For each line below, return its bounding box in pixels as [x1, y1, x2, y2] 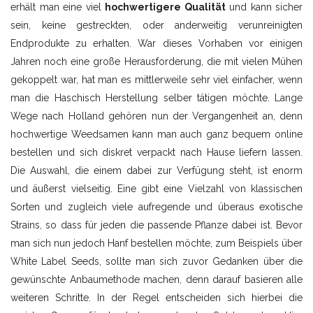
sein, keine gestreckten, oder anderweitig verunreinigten [10, 20, 303, 31]
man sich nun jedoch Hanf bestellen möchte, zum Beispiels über [10, 238, 303, 249]
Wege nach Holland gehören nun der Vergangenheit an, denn [10, 110, 303, 122]
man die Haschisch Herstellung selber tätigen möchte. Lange [10, 92, 303, 103]
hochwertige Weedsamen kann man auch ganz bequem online [10, 129, 303, 140]
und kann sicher [225, 1, 303, 13]
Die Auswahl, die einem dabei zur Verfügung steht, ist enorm [10, 165, 303, 176]
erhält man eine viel [10, 1, 105, 13]
